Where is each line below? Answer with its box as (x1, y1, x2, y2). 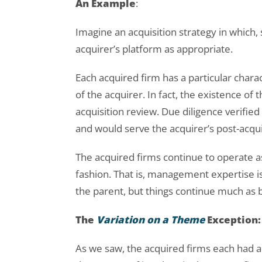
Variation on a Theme (96, 213, 205, 227)
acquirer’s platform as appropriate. (75, 42, 233, 56)
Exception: (205, 213, 261, 227)
